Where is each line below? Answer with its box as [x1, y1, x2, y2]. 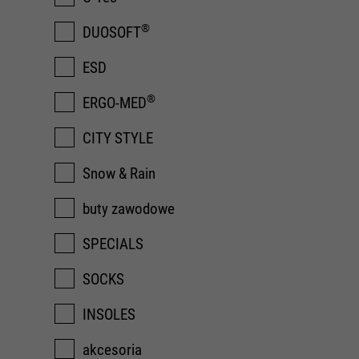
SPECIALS [83, 235, 143, 253]
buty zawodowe [83, 200, 175, 218]
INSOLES [83, 305, 135, 324]
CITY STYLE [83, 129, 153, 147]
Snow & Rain [83, 164, 155, 183]
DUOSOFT [83, 23, 141, 42]
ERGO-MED [83, 94, 147, 112]
